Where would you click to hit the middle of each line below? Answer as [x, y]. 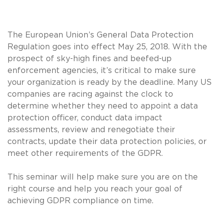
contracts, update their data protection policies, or [107, 141]
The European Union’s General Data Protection [100, 35]
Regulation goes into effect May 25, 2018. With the [107, 47]
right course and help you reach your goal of [95, 189]
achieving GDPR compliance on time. [80, 201]
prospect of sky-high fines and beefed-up [90, 58]
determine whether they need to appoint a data [103, 106]
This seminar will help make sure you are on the [103, 177]
